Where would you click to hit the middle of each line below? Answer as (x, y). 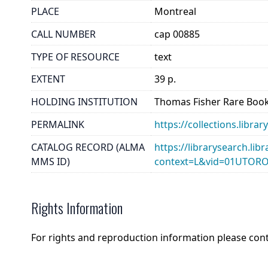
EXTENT (48, 79)
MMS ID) (51, 161)
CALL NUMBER (63, 34)
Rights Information (77, 208)
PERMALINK (58, 124)
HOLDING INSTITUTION (84, 102)
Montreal (176, 11)
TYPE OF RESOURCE (75, 57)
